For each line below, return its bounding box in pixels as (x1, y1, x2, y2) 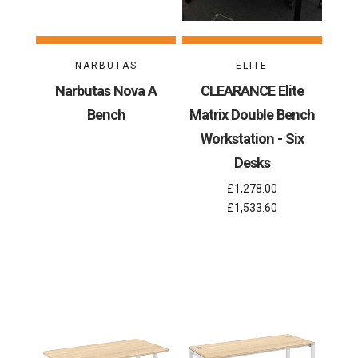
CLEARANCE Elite (200, 82, 304, 100)
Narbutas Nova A (55, 82, 157, 100)
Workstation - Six (200, 130, 304, 148)
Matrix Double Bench (189, 106, 315, 124)
